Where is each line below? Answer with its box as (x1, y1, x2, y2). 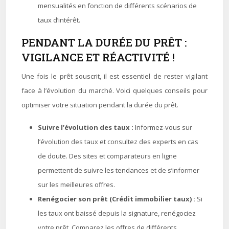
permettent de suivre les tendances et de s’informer (38, 166, 199, 175)
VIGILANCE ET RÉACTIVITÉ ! (21, 50, 175, 64)
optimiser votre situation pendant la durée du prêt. (21, 100, 178, 109)
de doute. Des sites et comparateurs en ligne (38, 151, 177, 161)
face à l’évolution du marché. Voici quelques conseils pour (21, 86, 208, 95)
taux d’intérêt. (38, 15, 80, 25)
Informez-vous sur (135, 123, 192, 132)
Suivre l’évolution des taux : (38, 123, 135, 132)
